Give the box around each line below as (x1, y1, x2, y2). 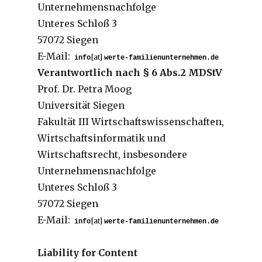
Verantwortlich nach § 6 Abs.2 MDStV (37, 66, 222, 78)
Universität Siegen (37, 99, 125, 111)
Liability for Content (37, 246, 137, 258)
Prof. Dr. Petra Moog (37, 82, 132, 95)
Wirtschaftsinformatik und (37, 132, 166, 144)
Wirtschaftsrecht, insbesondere (37, 148, 187, 160)
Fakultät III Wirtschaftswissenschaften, (37, 115, 224, 127)
